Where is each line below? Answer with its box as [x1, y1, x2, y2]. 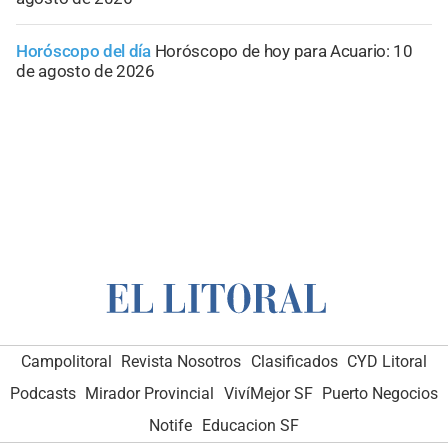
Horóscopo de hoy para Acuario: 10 [154, 41, 413, 62]
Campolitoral [20, 351, 112, 371]
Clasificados [250, 351, 338, 371]
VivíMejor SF [223, 383, 313, 403]
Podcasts [9, 383, 76, 403]
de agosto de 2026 [16, 61, 155, 82]
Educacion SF [201, 415, 299, 435]
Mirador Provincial [85, 383, 215, 403]
